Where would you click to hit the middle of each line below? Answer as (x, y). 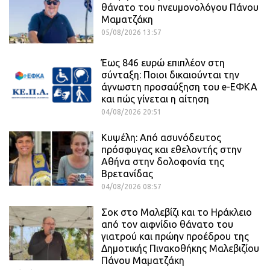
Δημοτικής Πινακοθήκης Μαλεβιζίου (180, 249)
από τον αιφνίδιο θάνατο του (167, 224)
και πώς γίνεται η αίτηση (155, 99)
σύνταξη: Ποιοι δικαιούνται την (170, 75)
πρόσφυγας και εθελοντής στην (171, 150)
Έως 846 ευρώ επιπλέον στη (163, 63)
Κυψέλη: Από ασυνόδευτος (161, 138)
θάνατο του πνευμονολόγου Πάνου (180, 8)
